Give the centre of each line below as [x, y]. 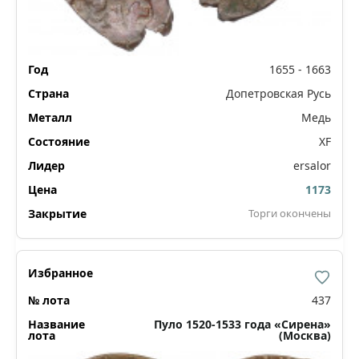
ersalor [312, 165]
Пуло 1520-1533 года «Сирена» [242, 324]
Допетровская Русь [278, 93]
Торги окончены [290, 213]
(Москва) [305, 335]
